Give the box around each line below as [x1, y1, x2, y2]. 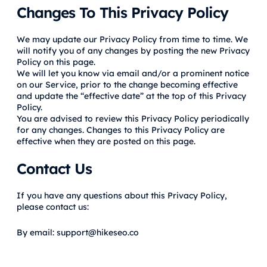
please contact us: [17, 201, 89, 212]
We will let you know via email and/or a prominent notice [17, 67, 249, 79]
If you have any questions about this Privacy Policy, [17, 190, 227, 201]
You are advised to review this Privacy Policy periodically [17, 113, 249, 124]
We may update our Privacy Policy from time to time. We [17, 33, 248, 45]
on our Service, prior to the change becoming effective [17, 79, 238, 90]
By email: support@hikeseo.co [17, 226, 139, 238]
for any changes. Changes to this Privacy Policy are [17, 124, 225, 135]
